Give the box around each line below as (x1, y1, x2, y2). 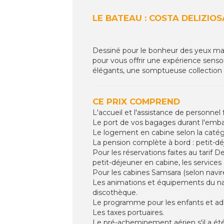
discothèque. (92, 187, 137, 197)
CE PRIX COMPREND (92, 96, 180, 106)
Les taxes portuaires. (92, 207, 164, 217)
